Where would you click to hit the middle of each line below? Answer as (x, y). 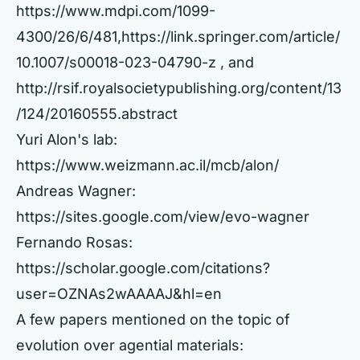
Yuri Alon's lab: (67, 139)
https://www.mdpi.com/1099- (116, 11)
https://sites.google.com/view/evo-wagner (163, 217)
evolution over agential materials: (130, 345)
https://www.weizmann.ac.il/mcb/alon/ (147, 165)
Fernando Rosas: (74, 242)
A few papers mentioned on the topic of (153, 319)
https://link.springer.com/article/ (231, 37)
